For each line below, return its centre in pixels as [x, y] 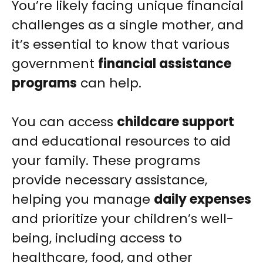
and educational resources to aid [121, 141]
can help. [109, 83]
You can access [64, 122]
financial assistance [165, 64]
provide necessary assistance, [109, 180]
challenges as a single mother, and [128, 25]
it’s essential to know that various [121, 45]
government [55, 64]
